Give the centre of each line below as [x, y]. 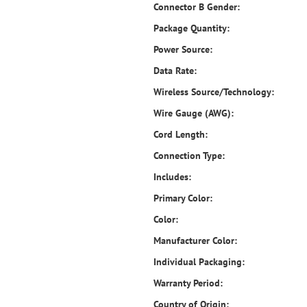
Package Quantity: [192, 28]
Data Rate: [175, 71]
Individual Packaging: [199, 262]
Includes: [172, 177]
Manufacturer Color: [195, 241]
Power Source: [183, 49]
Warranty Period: [188, 283]
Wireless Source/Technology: [214, 92]
